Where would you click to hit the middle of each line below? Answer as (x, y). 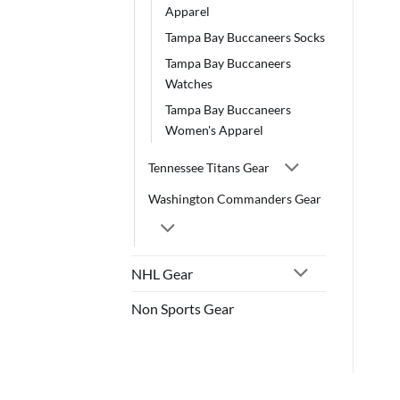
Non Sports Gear (183, 309)
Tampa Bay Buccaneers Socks (245, 37)
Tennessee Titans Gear (209, 168)
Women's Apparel (214, 129)
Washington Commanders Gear (235, 199)
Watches (189, 83)
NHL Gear (162, 274)
